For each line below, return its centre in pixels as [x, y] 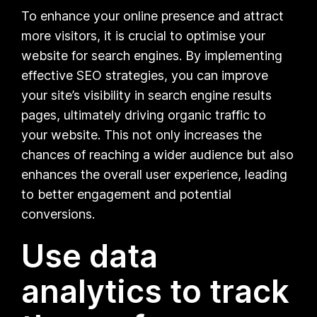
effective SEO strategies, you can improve [145, 75]
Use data [90, 255]
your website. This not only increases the [142, 134]
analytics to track [156, 291]
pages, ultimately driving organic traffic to [144, 115]
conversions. [58, 214]
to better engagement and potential [127, 194]
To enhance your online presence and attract [153, 16]
